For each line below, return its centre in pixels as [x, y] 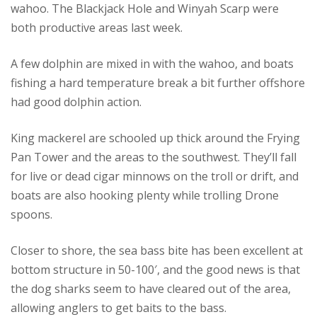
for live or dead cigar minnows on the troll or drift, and [155, 176]
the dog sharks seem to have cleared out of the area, [151, 288]
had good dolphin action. [76, 102]
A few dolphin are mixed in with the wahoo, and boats [152, 63]
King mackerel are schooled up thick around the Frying [155, 138]
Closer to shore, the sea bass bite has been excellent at [157, 250]
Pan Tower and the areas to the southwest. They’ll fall [154, 157]
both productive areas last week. [97, 27]
